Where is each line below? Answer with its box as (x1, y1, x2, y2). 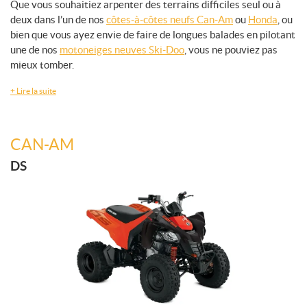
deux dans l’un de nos (10, 14, 106, 25)
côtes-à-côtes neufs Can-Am (106, 14, 233, 25)
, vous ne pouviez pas (184, 44, 278, 56)
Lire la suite (16, 86, 56, 95)
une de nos (10, 44, 60, 56)
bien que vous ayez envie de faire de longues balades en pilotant (10, 29, 295, 40)
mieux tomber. (10, 59, 74, 71)
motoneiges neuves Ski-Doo (60, 44, 184, 56)
